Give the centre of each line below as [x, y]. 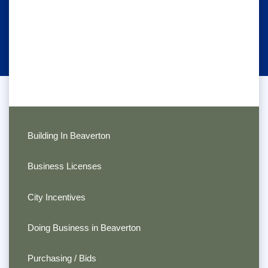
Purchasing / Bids [62, 258]
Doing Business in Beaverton [84, 228]
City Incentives [56, 197]
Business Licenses [64, 166]
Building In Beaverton [68, 135]
